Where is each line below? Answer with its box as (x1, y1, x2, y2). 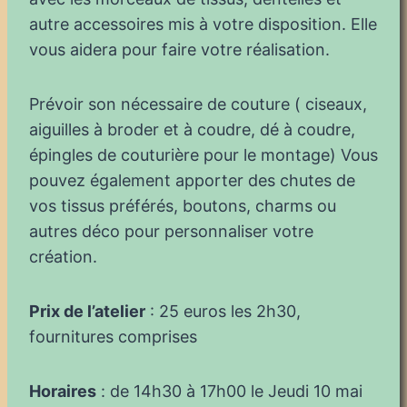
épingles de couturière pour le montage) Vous (29, 144, 378, 164)
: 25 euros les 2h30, (145, 301, 301, 321)
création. (29, 246, 97, 266)
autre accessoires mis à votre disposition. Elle (29, 14, 377, 34)
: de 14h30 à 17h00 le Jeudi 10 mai (96, 381, 362, 401)
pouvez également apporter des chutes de (29, 170, 355, 190)
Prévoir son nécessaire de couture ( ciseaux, (29, 94, 367, 114)
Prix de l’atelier (29, 301, 145, 321)
